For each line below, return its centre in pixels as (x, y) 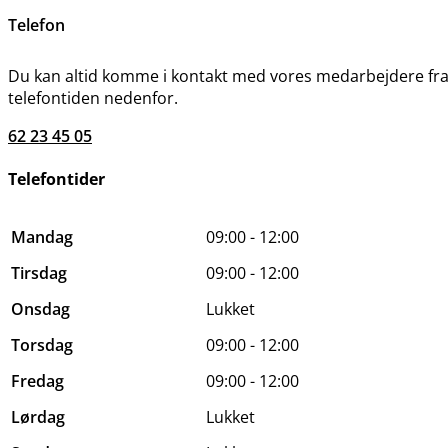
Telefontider (56, 179)
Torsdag (42, 344)
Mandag (42, 236)
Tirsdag (39, 272)
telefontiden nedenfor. (93, 98)
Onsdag (40, 308)
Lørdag (38, 416)
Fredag (37, 380)
